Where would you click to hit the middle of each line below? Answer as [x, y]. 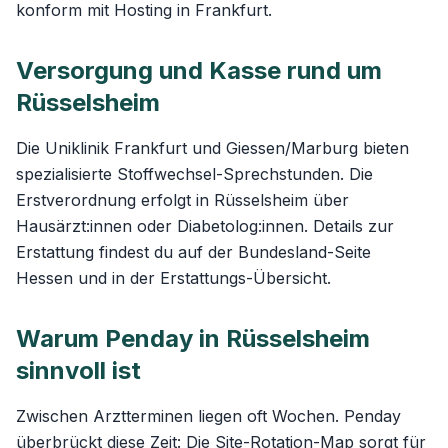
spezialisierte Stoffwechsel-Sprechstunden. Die [194, 174]
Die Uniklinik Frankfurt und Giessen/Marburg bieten [212, 148]
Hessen [44, 278]
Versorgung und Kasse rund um [199, 70]
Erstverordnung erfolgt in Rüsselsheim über [182, 200]
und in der [116, 278]
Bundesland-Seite [304, 252]
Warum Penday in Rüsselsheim [193, 338]
